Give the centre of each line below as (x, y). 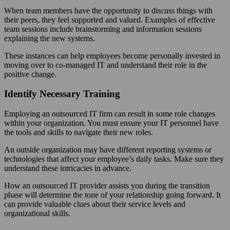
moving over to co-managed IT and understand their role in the (106, 65)
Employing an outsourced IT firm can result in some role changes (110, 114)
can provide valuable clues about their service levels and (95, 204)
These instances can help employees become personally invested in (112, 55)
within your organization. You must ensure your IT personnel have (111, 123)
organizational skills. (37, 214)
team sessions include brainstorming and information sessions (103, 29)
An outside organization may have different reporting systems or (108, 150)
